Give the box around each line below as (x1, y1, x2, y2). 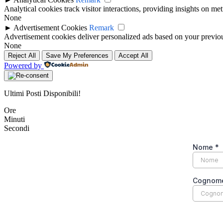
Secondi (4, 124, 29, 133)
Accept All (118, 52, 148, 60)
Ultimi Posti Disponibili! (4, 89, 81, 98)
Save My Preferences (46, 52, 109, 60)
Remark (89, 23, 114, 32)
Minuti (4, 115, 25, 124)
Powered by (4, 61, 42, 70)
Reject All (8, 52, 36, 60)
